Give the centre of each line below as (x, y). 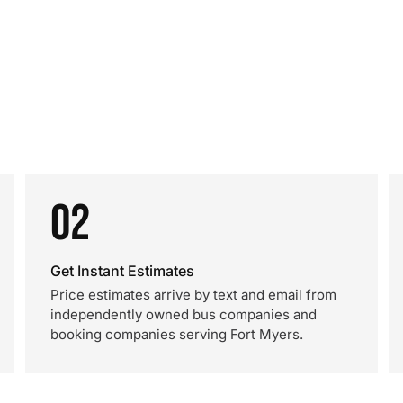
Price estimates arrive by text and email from (193, 295)
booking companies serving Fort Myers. (177, 334)
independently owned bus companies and (184, 314)
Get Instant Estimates (122, 271)
